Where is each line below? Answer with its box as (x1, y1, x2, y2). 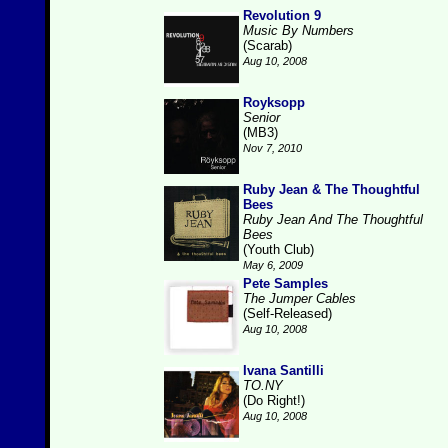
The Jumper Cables (243, 291, 356, 306)
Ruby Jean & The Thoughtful (243, 182, 420, 197)
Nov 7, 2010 (243, 142, 302, 154)
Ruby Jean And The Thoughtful (243, 212, 423, 227)
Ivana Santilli (243, 363, 324, 378)
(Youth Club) (243, 242, 314, 257)
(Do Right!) (243, 393, 305, 408)
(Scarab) (243, 38, 292, 53)
